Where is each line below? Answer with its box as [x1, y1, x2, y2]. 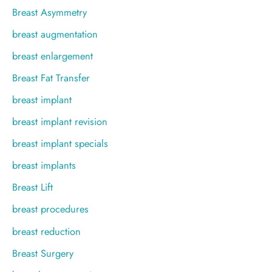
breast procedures [12, 202, 89, 217]
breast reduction [12, 223, 81, 239]
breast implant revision [12, 114, 107, 129]
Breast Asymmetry [12, 4, 87, 19]
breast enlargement [12, 48, 93, 63]
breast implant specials [12, 136, 108, 151]
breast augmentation [12, 26, 98, 41]
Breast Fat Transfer [12, 70, 90, 85]
